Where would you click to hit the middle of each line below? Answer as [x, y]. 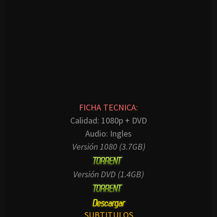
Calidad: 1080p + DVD [108, 120]
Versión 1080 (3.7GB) [108, 146]
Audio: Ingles [108, 133]
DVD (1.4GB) [121, 174]
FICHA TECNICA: [108, 107]
